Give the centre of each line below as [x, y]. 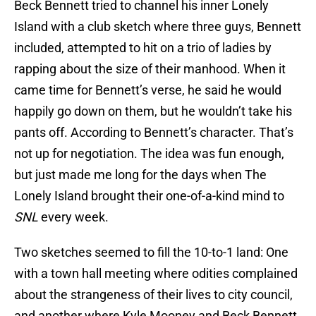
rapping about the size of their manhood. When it [150, 69]
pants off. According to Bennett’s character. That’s [154, 133]
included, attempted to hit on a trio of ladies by [143, 48]
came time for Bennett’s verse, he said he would [148, 90]
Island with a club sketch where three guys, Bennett [158, 27]
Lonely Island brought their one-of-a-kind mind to [149, 196]
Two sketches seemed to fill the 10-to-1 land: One [151, 253]
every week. [75, 217]
